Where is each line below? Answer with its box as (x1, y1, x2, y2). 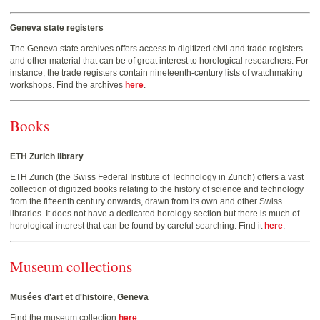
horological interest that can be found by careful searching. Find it (10, 220, 264, 231)
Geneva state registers (10, 23, 104, 34)
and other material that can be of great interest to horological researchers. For (10, 56, 309, 66)
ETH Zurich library (10, 151, 84, 161)
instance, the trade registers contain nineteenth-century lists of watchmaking (10, 68, 303, 79)
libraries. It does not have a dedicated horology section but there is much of (10, 208, 299, 219)
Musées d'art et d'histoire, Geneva (10, 291, 149, 302)
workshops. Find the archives (10, 80, 125, 91)
